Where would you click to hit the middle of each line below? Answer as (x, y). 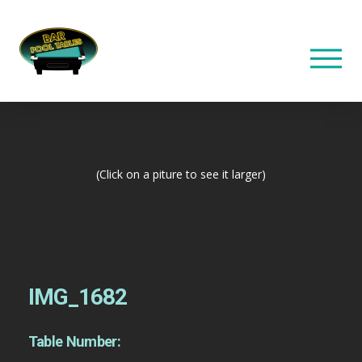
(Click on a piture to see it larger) (181, 175)
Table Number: (74, 342)
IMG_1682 (77, 297)
